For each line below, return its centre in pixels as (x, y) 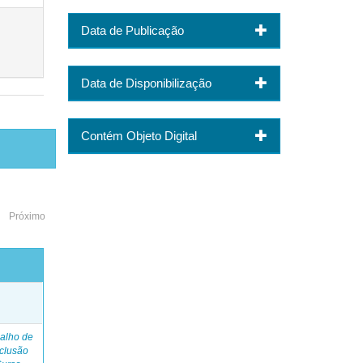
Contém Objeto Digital (139, 136)
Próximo (27, 217)
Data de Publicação (132, 31)
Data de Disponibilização (146, 83)
